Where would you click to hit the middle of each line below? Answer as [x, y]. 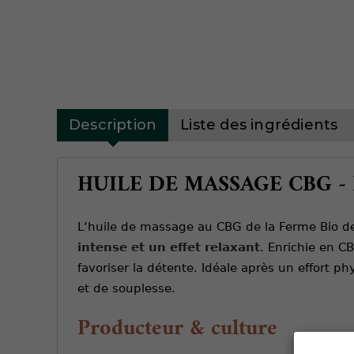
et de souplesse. [126, 288]
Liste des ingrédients [259, 124]
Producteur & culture [177, 329]
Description [113, 124]
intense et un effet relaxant [169, 247]
